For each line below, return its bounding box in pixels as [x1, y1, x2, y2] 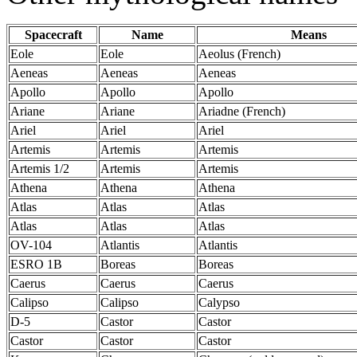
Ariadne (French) [198, 104, 285, 118]
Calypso [198, 296, 240, 309]
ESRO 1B [10, 257, 62, 271]
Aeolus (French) [198, 47, 280, 61]
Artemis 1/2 [10, 162, 69, 175]
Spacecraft [24, 28, 82, 41]
